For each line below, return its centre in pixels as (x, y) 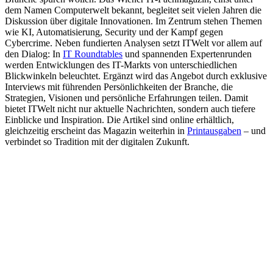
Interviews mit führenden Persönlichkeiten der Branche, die (119, 87)
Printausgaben (214, 131)
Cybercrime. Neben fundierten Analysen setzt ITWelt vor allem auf (133, 43)
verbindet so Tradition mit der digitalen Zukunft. (97, 142)
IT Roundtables (93, 54)
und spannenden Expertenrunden (187, 54)
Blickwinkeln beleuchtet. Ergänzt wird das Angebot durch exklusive (136, 76)
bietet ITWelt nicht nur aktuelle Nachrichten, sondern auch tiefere (130, 109)
